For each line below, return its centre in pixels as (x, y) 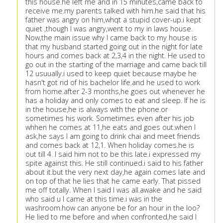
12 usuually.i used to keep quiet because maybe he (111, 74)
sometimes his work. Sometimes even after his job (110, 118)
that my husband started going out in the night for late (114, 47)
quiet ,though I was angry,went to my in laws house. (109, 29)
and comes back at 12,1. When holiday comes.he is (110, 145)
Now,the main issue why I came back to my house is (111, 38)
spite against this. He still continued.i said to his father (114, 163)
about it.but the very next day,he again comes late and (115, 172)
